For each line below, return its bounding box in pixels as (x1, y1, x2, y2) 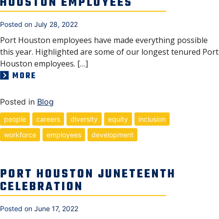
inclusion (138, 114, 166, 123)
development (91, 130, 133, 139)
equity (108, 114, 128, 123)
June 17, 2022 (34, 204, 78, 213)
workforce (4, 130, 36, 139)
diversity (70, 114, 98, 123)
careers (36, 114, 60, 123)
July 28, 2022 (34, 20, 78, 28)
